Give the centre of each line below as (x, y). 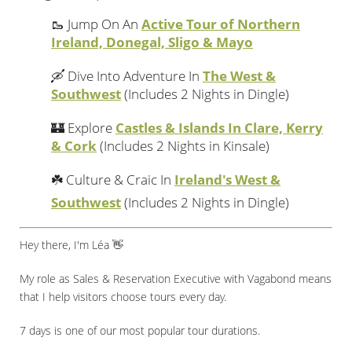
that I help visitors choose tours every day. (123, 296)
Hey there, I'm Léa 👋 (71, 244)
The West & (239, 76)
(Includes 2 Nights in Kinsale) (183, 146)
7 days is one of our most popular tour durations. (140, 330)
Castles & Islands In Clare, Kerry (219, 128)
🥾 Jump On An (96, 24)
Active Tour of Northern (221, 24)
